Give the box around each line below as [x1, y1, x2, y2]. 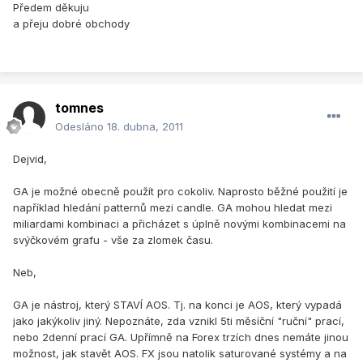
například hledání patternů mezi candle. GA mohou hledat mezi [13, 201, 332, 215]
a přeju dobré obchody [13, 17, 130, 31]
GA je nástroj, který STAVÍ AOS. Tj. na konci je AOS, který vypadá [13, 298, 342, 312]
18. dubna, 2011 [107, 120, 183, 134]
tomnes [55, 100, 104, 117]
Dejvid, [13, 152, 47, 166]
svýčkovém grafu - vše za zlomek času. [13, 233, 213, 247]
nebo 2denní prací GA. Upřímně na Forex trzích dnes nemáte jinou [13, 331, 348, 344]
